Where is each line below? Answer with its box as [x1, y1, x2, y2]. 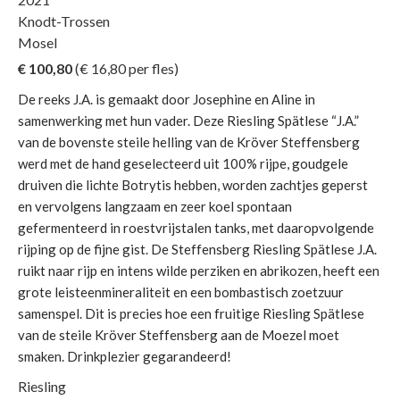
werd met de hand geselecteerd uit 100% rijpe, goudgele [18, 154, 348, 171]
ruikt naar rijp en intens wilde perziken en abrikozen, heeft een [18, 262, 379, 279]
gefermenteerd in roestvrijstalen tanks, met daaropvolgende [18, 219, 374, 236]
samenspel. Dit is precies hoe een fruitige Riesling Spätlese [18, 304, 364, 321]
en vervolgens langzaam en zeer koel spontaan [18, 197, 292, 214]
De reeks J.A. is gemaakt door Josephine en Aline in [18, 90, 315, 107]
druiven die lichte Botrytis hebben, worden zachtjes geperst [18, 176, 368, 193]
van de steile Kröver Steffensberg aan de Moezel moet [18, 326, 339, 343]
